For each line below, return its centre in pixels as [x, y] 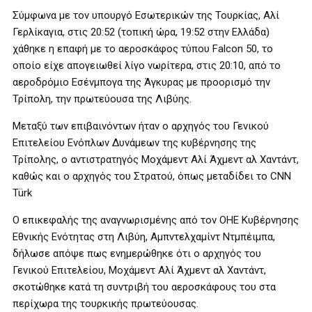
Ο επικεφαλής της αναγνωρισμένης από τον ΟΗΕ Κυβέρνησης [156, 220]
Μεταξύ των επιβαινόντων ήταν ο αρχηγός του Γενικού [141, 126]
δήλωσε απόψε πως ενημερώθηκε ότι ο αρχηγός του [137, 253]
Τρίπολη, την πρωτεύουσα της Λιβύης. [102, 99]
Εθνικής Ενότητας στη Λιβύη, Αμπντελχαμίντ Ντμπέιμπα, [144, 237]
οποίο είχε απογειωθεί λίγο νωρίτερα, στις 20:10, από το [147, 65]
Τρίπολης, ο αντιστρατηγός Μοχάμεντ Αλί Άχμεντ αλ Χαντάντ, [156, 159]
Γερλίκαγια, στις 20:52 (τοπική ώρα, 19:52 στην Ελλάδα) [141, 32]
